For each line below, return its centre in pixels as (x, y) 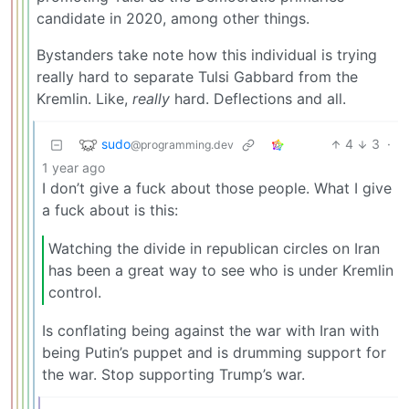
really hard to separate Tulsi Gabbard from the (197, 77)
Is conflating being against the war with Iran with (210, 330)
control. (75, 292)
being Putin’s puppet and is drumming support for (214, 352)
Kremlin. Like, (84, 99)
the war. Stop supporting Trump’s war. (173, 374)
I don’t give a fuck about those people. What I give (217, 189)
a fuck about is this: (110, 210)
